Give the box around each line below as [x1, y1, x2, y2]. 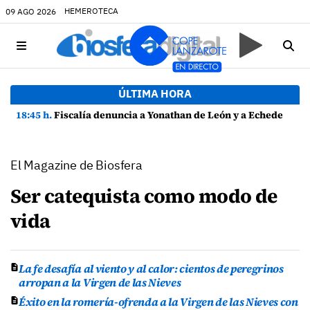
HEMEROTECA [64, 6, 118, 16]
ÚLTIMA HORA [118, 86, 192, 100]
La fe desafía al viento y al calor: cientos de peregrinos [19, 261, 284, 276]
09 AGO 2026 [6, 6, 56, 17]
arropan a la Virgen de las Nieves [19, 275, 181, 290]
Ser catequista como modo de [10, 183, 277, 209]
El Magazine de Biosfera [10, 157, 143, 173]
